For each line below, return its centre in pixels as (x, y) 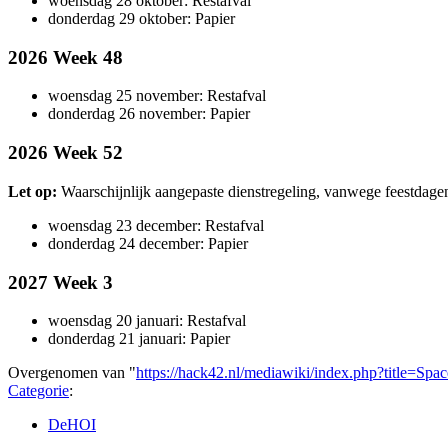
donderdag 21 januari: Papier (139, 339)
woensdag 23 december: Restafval (156, 225)
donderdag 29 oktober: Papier (141, 18)
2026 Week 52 (65, 153)
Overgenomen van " (72, 373)
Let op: (32, 191)
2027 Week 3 (60, 282)
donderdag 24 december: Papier (148, 243)
